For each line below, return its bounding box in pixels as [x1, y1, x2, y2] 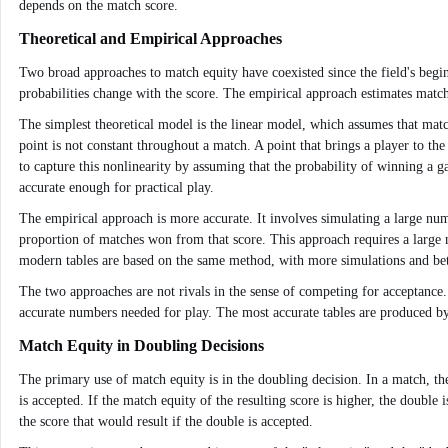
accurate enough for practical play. [19, 180, 214, 195]
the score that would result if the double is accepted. [19, 414, 313, 429]
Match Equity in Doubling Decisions [19, 337, 264, 354]
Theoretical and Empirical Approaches [19, 30, 282, 47]
